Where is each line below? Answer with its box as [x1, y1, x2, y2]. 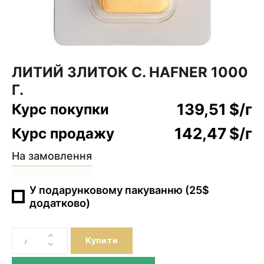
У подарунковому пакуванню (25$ [29, 183, 209, 196]
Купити [85, 235, 118, 246]
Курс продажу [12, 124, 114, 142]
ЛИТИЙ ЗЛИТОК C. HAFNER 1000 [12, 63, 248, 81]
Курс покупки [12, 100, 109, 118]
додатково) [29, 196, 90, 209]
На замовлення [12, 149, 92, 162]
